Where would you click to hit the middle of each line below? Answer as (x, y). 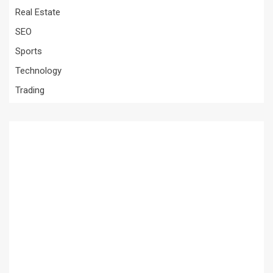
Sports (29, 51)
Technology (38, 70)
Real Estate (38, 12)
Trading (30, 90)
